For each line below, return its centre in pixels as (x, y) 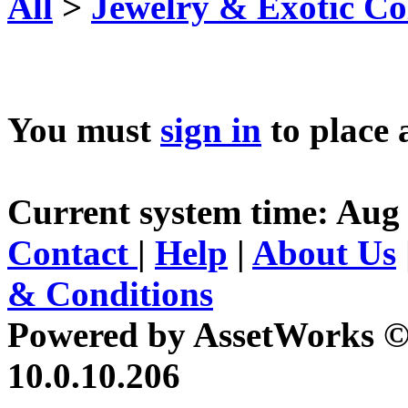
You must (84, 129)
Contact (72, 252)
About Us (324, 252)
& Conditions (110, 293)
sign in (211, 129)
